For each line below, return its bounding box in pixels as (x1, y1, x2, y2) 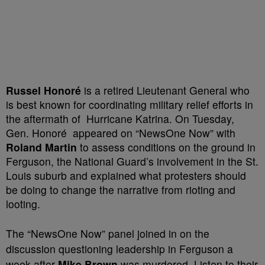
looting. (6, 196, 40, 211)
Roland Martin (6, 139, 77, 154)
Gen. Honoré (6, 125, 67, 140)
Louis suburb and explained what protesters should (6, 167, 246, 183)
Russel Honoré (6, 82, 84, 98)
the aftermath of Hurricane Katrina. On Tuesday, (6, 111, 234, 126)
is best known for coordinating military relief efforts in (6, 96, 253, 112)
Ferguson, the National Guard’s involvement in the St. (6, 153, 258, 169)
